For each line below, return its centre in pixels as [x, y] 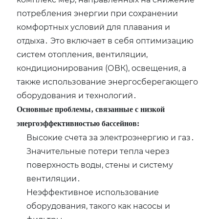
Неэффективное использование [93, 192]
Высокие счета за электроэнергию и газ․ [111, 137]
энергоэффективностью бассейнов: [78, 124]
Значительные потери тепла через [98, 151]
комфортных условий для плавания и [94, 27]
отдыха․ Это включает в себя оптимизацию [105, 41]
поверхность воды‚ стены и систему [100, 165]
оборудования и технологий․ [77, 95]
